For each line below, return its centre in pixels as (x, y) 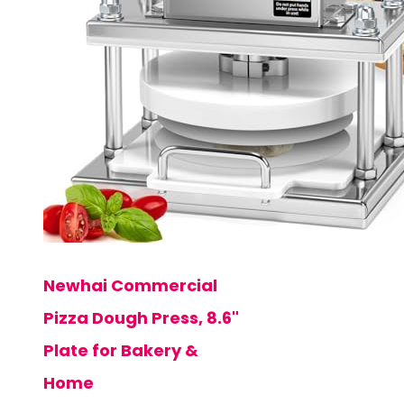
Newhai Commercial (130, 286)
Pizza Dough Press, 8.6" (141, 318)
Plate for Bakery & (121, 351)
